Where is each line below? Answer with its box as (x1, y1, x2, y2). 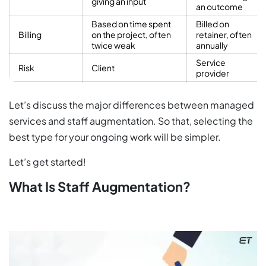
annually (196, 40, 228, 51)
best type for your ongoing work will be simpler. (9, 131, 221, 144)
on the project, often (91, 29, 171, 40)
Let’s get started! (9, 156, 86, 169)
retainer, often (196, 29, 252, 40)
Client (91, 62, 115, 74)
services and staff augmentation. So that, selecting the (9, 115, 253, 128)
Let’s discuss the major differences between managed (9, 99, 254, 112)
